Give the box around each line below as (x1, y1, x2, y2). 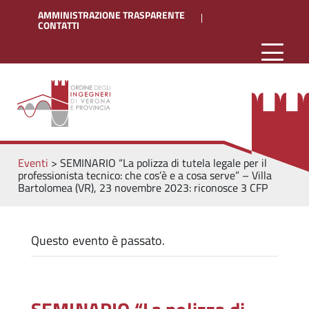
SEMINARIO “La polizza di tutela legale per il (59, 154, 267, 172)
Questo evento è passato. (31, 231, 166, 250)
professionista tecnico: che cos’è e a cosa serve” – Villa (17, 167, 272, 184)
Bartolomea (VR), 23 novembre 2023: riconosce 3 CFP (17, 179, 268, 197)
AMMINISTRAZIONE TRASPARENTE (38, 8, 185, 22)
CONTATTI (38, 19, 79, 32)
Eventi (17, 154, 48, 172)
